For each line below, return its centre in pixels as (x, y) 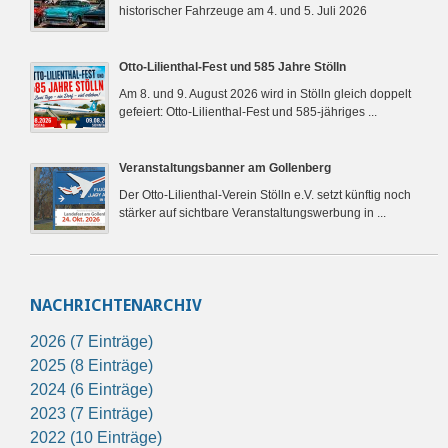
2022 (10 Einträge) (96, 437)
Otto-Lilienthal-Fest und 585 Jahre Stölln (232, 66)
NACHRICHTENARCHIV (116, 305)
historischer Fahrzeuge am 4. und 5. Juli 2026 (243, 10)
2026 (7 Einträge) (91, 341)
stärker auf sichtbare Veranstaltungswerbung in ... (252, 212)
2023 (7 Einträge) (91, 413)
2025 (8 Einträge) (91, 365)
